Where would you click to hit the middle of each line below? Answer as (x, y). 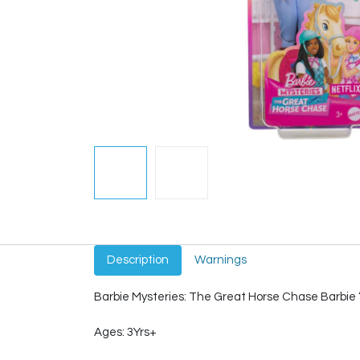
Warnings (221, 260)
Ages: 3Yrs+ (125, 332)
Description (138, 260)
